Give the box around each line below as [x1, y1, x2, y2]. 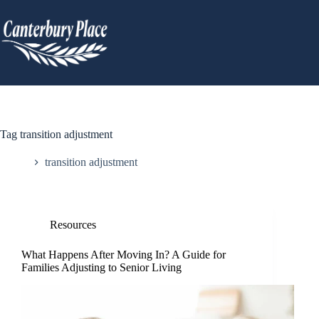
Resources [50, 219, 96, 231]
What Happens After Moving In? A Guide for [21, 249, 226, 261]
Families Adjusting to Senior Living [21, 261, 182, 274]
